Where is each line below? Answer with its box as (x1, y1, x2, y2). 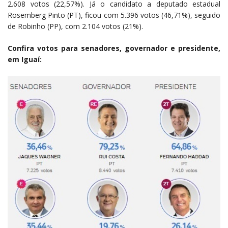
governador (122, 43, 170, 53)
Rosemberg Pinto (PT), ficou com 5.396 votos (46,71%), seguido (8, 10, 220, 20)
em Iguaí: (8, 54, 42, 64)
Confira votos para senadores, (8, 43, 122, 53)
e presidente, (170, 43, 220, 53)
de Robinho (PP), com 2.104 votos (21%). (8, 21, 143, 31)
